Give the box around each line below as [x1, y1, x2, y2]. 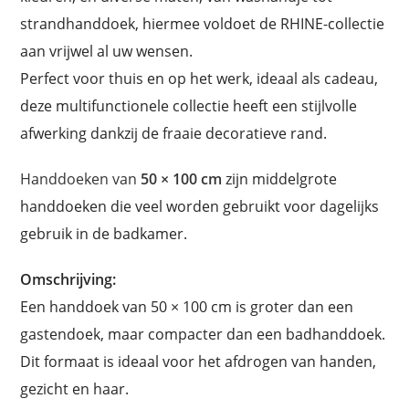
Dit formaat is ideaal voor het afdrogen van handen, [20, 351, 377, 372]
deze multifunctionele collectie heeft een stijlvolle [20, 95, 358, 116]
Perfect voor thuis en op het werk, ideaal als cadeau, [20, 68, 379, 89]
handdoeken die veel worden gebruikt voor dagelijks [20, 195, 380, 216]
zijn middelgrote [225, 168, 338, 189]
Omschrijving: [20, 268, 117, 289]
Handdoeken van [20, 168, 142, 189]
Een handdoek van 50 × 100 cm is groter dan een [20, 296, 354, 317]
